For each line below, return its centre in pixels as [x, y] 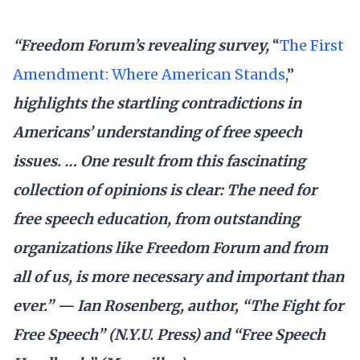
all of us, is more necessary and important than [178, 276]
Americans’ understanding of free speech [157, 132]
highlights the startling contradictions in [157, 103]
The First [312, 45]
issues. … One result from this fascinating [159, 161]
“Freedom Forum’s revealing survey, [143, 45]
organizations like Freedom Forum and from [170, 247]
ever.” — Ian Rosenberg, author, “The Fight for [178, 305]
